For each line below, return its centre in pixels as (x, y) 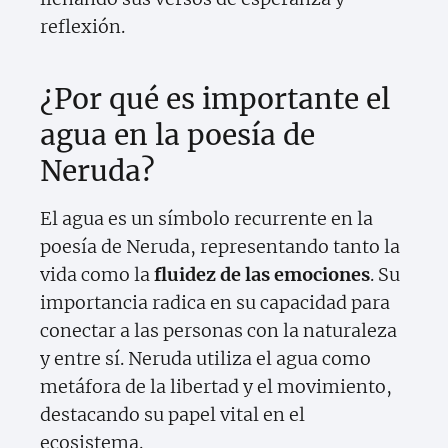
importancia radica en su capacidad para (215, 303)
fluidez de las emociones (262, 275)
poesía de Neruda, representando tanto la (220, 247)
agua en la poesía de (177, 135)
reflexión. (82, 27)
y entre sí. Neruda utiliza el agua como (205, 359)
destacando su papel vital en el (172, 415)
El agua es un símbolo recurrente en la (206, 219)
